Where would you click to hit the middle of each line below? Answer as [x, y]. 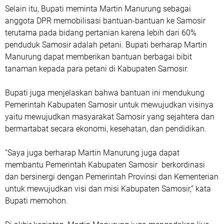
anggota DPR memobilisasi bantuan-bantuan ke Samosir [105, 20]
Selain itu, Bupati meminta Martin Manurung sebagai [98, 8]
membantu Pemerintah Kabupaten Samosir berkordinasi [105, 164]
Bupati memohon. [36, 200]
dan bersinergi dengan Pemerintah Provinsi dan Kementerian [112, 176]
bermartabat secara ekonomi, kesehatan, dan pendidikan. [107, 128]
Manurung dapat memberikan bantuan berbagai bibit [98, 56]
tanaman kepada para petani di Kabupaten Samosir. [98, 68]
